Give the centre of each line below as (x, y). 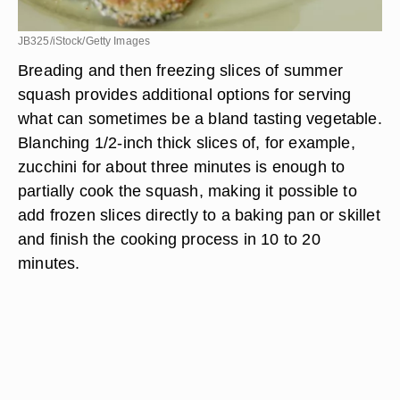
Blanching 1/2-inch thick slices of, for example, (187, 142)
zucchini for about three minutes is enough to (182, 167)
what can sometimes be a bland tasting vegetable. (200, 118)
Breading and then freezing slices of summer (180, 70)
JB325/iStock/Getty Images (84, 41)
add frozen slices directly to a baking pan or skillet (199, 215)
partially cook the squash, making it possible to (187, 191)
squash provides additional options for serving (185, 94)
